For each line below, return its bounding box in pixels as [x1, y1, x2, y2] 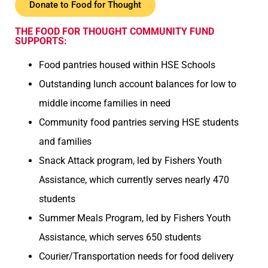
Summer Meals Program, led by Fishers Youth [38, 212, 231, 224]
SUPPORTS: [14, 35, 67, 47]
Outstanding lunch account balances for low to [38, 78, 236, 90]
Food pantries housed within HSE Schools [38, 59, 215, 71]
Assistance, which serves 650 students [38, 232, 201, 243]
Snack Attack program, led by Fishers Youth [38, 155, 222, 166]
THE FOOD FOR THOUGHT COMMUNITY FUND [14, 26, 214, 37]
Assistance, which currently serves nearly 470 [38, 174, 229, 185]
